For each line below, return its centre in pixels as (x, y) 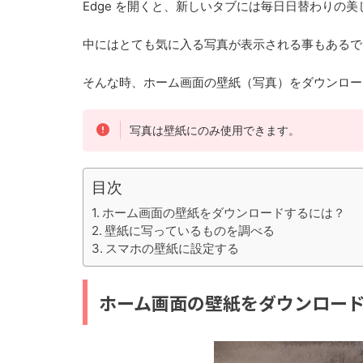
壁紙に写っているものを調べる (190, 230)
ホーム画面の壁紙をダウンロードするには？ (224, 212)
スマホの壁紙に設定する (173, 248)
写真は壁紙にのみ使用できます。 (215, 130)
